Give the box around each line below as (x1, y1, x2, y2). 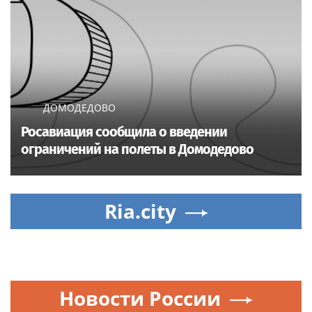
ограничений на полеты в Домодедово (21, 140, 253, 157)
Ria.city (104, 197, 176, 224)
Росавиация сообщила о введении (21, 123, 227, 140)
